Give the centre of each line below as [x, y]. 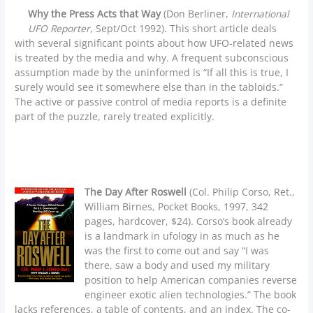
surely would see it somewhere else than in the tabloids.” [149, 87]
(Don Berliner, [196, 14]
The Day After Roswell [137, 191]
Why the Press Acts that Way [95, 14]
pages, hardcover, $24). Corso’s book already [189, 221]
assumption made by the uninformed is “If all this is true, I [152, 73]
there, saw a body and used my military [177, 265]
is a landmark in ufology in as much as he [182, 235]
